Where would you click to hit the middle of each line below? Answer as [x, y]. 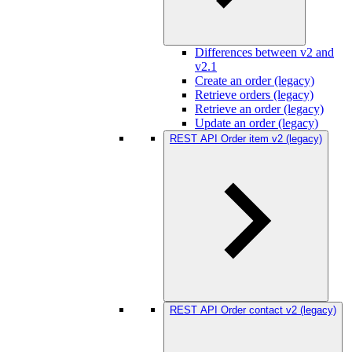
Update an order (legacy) [257, 123]
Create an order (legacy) [255, 81]
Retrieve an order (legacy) [259, 109]
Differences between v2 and [264, 52]
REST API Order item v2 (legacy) [246, 139]
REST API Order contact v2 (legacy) [253, 310]
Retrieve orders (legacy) [254, 95]
